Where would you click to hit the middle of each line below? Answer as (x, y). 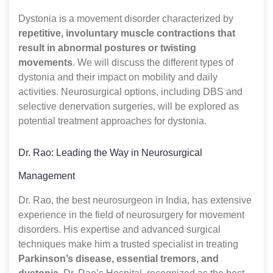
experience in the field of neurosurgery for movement (131, 214)
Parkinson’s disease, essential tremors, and (119, 258)
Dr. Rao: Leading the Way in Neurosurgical (110, 152)
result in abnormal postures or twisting (107, 48)
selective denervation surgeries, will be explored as (129, 106)
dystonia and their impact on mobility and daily (118, 77)
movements (45, 62)
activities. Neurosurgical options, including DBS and (130, 91)
